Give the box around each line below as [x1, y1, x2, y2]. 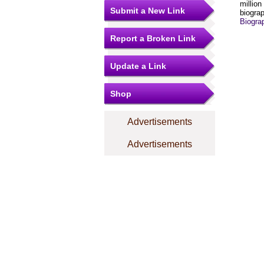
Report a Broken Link [110, 34, 196, 43]
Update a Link [110, 61, 166, 71]
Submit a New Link [110, 6, 185, 15]
